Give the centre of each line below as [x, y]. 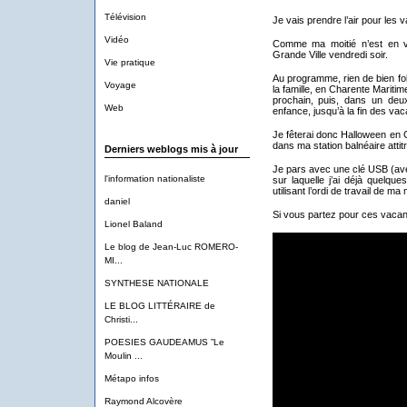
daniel [117, 201]
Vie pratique [129, 62]
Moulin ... [123, 356]
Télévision [125, 17]
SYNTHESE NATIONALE [156, 283]
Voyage [120, 85]
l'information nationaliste [154, 179]
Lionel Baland [133, 224]
